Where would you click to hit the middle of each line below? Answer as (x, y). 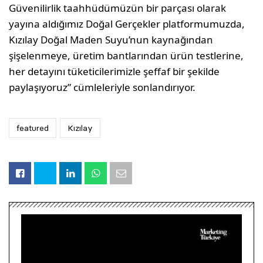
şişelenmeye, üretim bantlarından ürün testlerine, (127, 55)
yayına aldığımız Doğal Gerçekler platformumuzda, (127, 23)
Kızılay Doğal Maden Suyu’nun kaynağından (111, 39)
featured (33, 128)
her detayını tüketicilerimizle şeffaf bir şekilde (114, 71)
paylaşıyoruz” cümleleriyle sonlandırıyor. (102, 87)
